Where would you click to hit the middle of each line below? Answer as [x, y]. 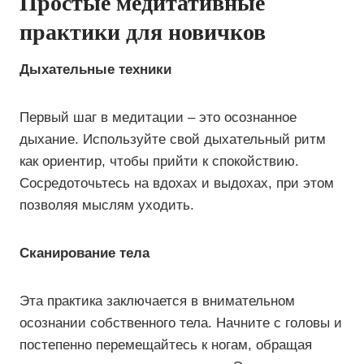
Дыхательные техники [95, 69]
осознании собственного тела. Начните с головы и [181, 323]
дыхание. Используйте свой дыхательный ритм [173, 139]
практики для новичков [143, 32]
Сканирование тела [84, 253]
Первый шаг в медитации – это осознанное [158, 117]
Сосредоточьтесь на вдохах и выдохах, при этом [177, 183]
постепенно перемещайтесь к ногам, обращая [166, 345]
